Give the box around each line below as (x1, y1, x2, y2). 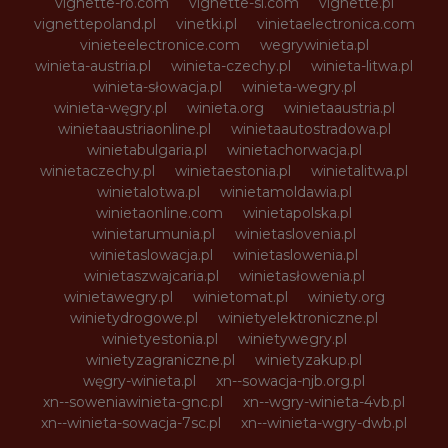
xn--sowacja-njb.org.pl (216, 372, 365, 390)
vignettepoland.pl (33, 15, 156, 33)
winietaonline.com (96, 204, 223, 222)
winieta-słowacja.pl (92, 78, 222, 96)
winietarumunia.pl (92, 225, 215, 243)
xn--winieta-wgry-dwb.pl (241, 414, 407, 432)
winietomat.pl (192, 288, 288, 306)
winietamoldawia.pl (219, 183, 352, 201)
